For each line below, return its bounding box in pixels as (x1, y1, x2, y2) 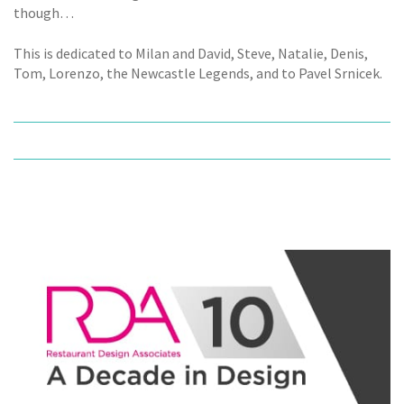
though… (14, 4, 74, 23)
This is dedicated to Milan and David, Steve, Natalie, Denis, (14, 43, 368, 62)
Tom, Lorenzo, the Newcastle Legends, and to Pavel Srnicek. (14, 63, 382, 82)
